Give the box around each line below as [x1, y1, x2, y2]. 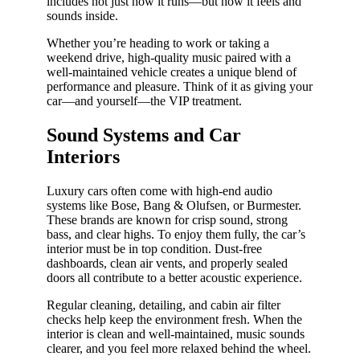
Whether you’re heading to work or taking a [47, 35, 269, 50]
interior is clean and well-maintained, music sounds [47, 326, 305, 341]
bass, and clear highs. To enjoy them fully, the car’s [47, 227, 305, 241]
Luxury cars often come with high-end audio [47, 183, 272, 198]
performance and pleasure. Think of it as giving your [47, 79, 313, 93]
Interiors [47, 145, 120, 167]
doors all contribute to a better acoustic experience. [47, 270, 302, 284]
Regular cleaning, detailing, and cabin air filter [47, 297, 280, 312]
